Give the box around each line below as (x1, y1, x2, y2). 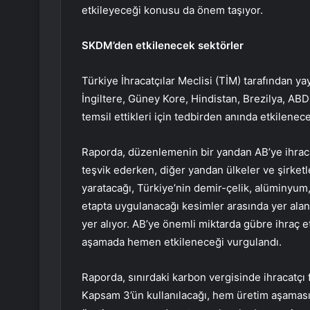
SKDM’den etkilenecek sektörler (82, 39, 244, 53)
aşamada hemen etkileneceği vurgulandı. (82, 235, 282, 249)
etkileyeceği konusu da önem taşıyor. (82, 3, 263, 17)
